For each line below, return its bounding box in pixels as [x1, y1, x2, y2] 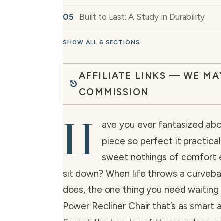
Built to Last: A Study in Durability [79, 12, 205, 22]
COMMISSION [78, 86, 149, 98]
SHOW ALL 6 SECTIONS [63, 39, 141, 46]
